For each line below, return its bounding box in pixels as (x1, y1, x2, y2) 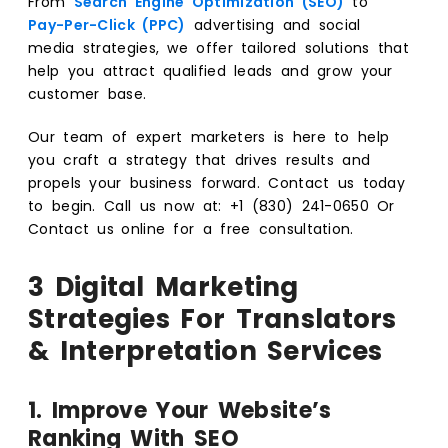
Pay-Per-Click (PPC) (28, 14, 186, 35)
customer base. (28, 83, 147, 104)
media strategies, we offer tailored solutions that (28, 37, 409, 58)
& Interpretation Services (28, 332, 383, 369)
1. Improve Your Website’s (28, 394, 332, 426)
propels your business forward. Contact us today (28, 172, 406, 193)
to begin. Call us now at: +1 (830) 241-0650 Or (28, 195, 395, 216)
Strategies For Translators (28, 300, 397, 337)
